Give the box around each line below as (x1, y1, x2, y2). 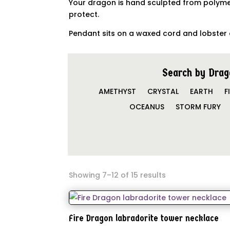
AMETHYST (98, 86, 136, 97)
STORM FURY (176, 101, 221, 112)
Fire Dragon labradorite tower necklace (69, 213, 219, 224)
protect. (69, 9, 100, 20)
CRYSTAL (147, 86, 179, 97)
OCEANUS (129, 101, 165, 112)
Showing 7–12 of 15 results (69, 169, 166, 180)
